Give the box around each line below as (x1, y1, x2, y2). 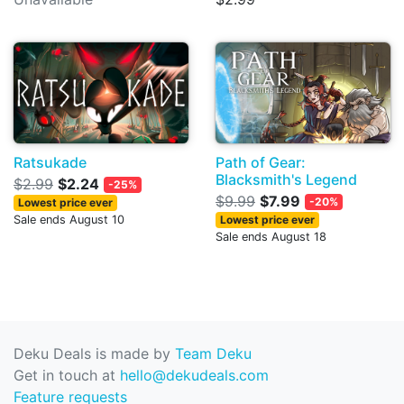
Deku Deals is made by (14, 344, 175, 363)
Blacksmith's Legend (216, 170, 357, 188)
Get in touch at (14, 366, 120, 384)
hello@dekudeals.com (120, 366, 269, 384)
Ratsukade (14, 152, 87, 171)
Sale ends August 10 (14, 212, 124, 226)
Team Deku (175, 344, 252, 363)
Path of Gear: (216, 152, 306, 171)
